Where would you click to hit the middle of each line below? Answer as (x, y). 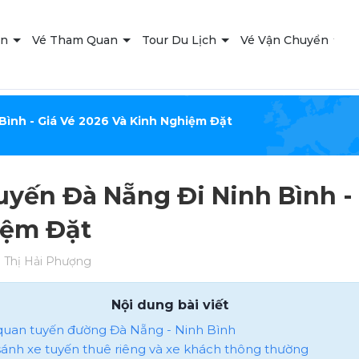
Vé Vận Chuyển (286, 40)
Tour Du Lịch (181, 40)
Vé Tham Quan (77, 40)
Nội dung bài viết (170, 305)
